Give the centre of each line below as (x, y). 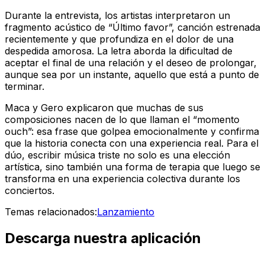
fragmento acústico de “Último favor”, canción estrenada (132, 28)
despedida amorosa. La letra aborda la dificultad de (119, 51)
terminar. (25, 87)
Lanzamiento (126, 212)
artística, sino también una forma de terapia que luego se (132, 167)
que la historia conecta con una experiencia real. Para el (132, 143)
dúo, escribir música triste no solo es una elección (117, 155)
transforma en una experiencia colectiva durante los (122, 179)
